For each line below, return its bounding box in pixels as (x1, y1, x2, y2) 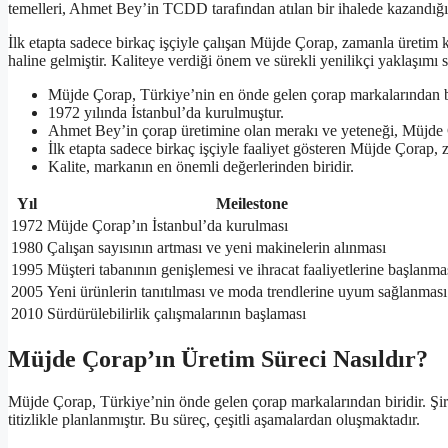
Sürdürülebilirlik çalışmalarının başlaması (47, 305, 306, 323)
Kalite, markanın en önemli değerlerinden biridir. (48, 158, 354, 176)
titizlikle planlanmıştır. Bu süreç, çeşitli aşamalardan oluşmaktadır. (8, 410, 420, 428)
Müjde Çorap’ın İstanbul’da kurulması (47, 217, 288, 235)
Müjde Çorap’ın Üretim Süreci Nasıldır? (8, 346, 428, 372)
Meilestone (216, 195, 288, 213)
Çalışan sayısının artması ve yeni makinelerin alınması (47, 239, 386, 257)
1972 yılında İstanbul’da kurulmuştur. (48, 104, 284, 122)
